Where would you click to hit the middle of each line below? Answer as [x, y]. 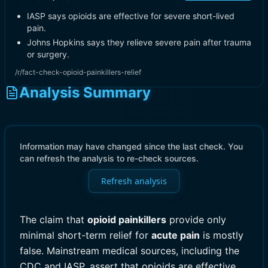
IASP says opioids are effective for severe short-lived [131, 16]
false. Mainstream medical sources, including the [130, 251]
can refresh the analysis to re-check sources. [109, 158]
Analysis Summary [85, 92]
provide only [196, 220]
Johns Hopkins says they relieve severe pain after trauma [139, 42]
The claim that [54, 220]
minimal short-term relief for [86, 235]
